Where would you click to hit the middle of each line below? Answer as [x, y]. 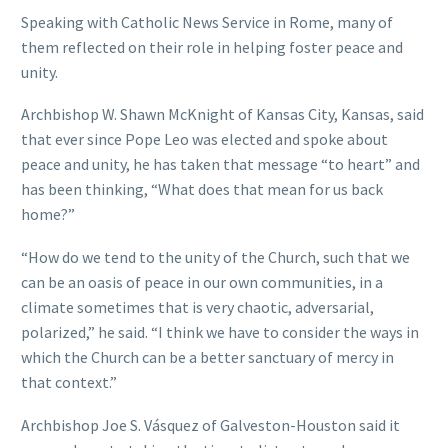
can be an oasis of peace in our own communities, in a [202, 282]
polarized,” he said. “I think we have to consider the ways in [220, 332]
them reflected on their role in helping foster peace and [212, 46]
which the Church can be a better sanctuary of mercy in [207, 357]
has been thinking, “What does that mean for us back [202, 189]
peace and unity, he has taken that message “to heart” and [220, 164]
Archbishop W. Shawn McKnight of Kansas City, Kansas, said [222, 114]
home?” [48, 214]
